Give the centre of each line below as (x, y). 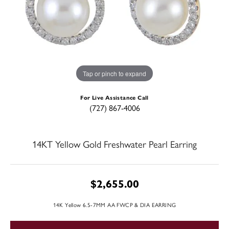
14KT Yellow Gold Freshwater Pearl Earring (114, 144)
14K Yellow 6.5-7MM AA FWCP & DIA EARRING (114, 204)
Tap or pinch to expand (114, 73)
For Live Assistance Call (114, 98)
